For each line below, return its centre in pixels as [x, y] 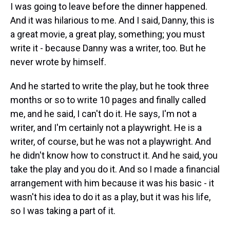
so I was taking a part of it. [63, 211]
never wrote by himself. [58, 62]
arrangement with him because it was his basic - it [112, 183]
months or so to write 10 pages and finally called [108, 100]
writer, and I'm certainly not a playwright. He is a [106, 128]
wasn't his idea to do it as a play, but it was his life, [110, 197]
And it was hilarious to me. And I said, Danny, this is [112, 20]
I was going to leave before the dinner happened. [109, 6]
